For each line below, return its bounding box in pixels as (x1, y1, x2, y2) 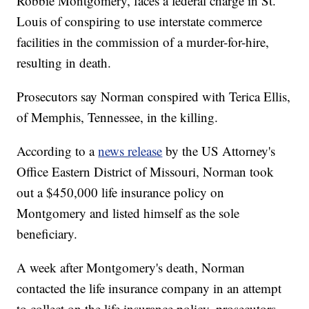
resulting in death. (17, 54, 112, 72)
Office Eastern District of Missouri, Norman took (17, 163, 275, 181)
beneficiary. (17, 225, 78, 243)
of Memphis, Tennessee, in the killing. (17, 108, 219, 126)
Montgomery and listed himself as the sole (17, 204, 240, 222)
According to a (17, 142, 99, 160)
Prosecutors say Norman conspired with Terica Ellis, (17, 88, 291, 106)
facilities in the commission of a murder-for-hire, (17, 33, 270, 51)
